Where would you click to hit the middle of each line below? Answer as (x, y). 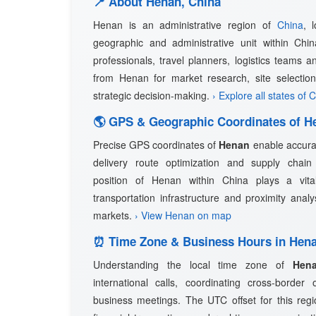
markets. (114, 215)
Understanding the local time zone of (193, 265)
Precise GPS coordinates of (156, 145)
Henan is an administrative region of (185, 25)
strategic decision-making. (153, 95)
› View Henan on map (183, 215)
